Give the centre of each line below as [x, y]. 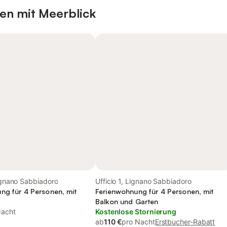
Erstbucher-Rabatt [185, 222]
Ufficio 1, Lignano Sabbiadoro [143, 181]
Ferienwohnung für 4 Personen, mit [155, 191]
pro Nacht [138, 222]
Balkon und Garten [127, 201]
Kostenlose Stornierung [136, 212]
